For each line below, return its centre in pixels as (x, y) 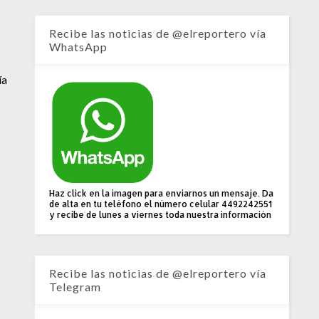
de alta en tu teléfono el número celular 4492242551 (161, 204)
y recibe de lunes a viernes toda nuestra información (161, 215)
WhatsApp (79, 47)
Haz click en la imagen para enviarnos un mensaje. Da (162, 194)
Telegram (75, 287)
